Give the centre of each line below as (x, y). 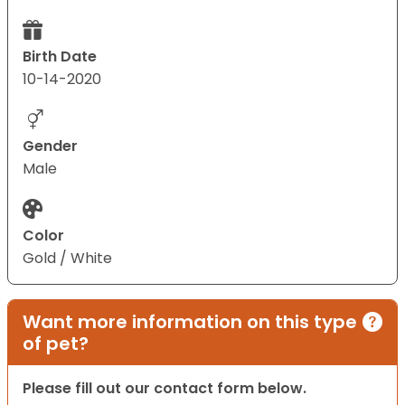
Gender (50, 146)
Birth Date (60, 57)
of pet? (56, 344)
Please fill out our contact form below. (165, 389)
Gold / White (67, 259)
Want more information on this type (190, 322)
